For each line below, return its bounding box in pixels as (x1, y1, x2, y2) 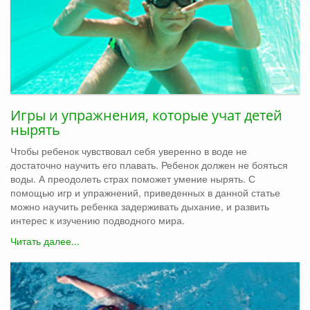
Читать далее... (10, 233, 80, 248)
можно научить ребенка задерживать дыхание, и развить (10, 199, 269, 213)
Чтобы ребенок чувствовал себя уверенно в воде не (10, 143, 247, 158)
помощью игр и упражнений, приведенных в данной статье (10, 185, 280, 199)
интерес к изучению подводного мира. (10, 212, 185, 227)
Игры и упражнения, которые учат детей (10, 105, 282, 125)
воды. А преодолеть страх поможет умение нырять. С (10, 171, 255, 185)
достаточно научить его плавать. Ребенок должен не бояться (10, 157, 288, 172)
